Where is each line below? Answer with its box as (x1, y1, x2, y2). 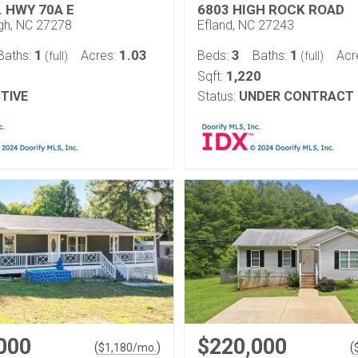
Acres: (81, 48, 119, 63)
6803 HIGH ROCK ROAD (197, 2, 344, 18)
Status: (197, 89, 236, 104)
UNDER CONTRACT (239, 89, 354, 104)
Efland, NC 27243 (197, 18, 294, 33)
